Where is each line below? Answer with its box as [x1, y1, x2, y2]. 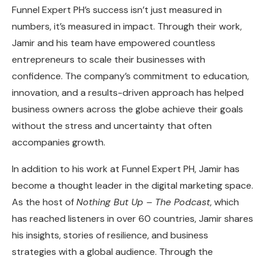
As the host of [12, 196, 76, 209]
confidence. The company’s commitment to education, [12, 70, 249, 83]
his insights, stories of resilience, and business [12, 229, 208, 242]
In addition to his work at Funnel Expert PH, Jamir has [12, 163, 240, 176]
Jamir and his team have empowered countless [12, 37, 215, 50]
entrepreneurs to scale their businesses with [12, 53, 205, 66]
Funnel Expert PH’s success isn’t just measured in [12, 4, 222, 17]
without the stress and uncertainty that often [12, 119, 212, 132]
